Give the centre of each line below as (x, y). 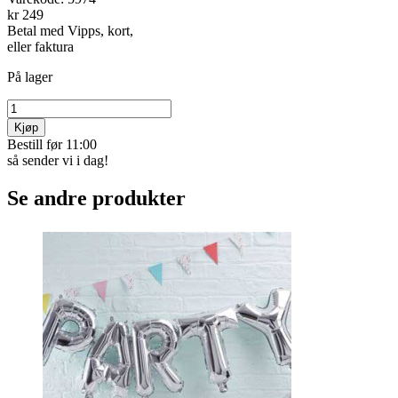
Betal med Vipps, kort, (70, 30)
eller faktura (40, 46)
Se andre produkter (96, 198)
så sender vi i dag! (58, 160)
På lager (30, 76)
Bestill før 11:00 (52, 144)
